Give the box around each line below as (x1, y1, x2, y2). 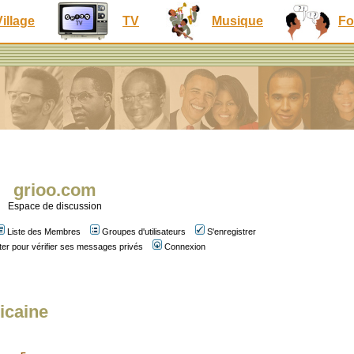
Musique (212, 14, 263, 28)
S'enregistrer (207, 227, 256, 236)
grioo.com (13, 180, 96, 200)
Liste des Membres (7, 227, 81, 236)
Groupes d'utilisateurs (102, 227, 186, 236)
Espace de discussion (7, 201, 102, 212)
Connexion (164, 242, 205, 251)
